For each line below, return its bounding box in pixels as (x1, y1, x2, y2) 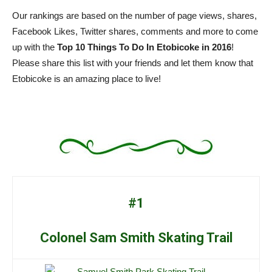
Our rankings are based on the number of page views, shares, (12, 10, 257, 21)
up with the (12, 41, 57, 52)
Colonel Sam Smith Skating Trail (39, 229, 233, 245)
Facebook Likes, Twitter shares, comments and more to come (12, 25, 258, 36)
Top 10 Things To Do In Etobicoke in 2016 (57, 41, 231, 52)
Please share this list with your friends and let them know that (12, 57, 253, 68)
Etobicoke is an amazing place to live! (12, 73, 161, 84)
